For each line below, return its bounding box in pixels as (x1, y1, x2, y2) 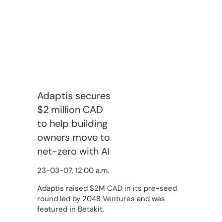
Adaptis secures (37, 89, 111, 102)
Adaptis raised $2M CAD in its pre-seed (37, 183, 177, 193)
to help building (37, 116, 108, 130)
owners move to (37, 130, 110, 144)
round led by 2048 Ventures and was (37, 193, 165, 204)
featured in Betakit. (37, 204, 104, 214)
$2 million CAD (37, 103, 103, 116)
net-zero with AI (37, 144, 110, 158)
